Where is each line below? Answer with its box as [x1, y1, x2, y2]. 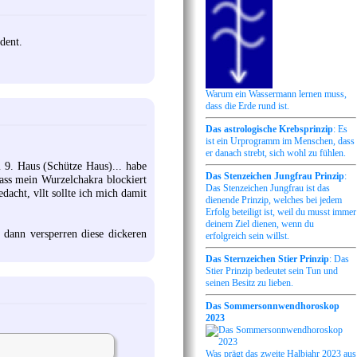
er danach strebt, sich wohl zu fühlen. [206, 147, 346, 159]
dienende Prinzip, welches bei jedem [206, 194, 342, 206]
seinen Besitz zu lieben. [206, 277, 293, 289]
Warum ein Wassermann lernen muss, [206, 88, 347, 100]
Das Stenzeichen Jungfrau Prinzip [206, 171, 344, 182]
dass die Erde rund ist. [206, 100, 289, 112]
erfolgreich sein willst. [206, 230, 289, 242]
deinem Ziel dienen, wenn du [206, 218, 314, 230]
